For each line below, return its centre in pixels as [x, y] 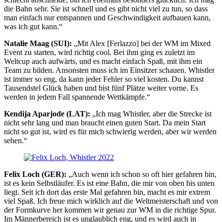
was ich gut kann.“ [33, 27]
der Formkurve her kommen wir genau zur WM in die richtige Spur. [110, 210]
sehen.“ [16, 140]
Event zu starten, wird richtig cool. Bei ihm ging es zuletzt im [99, 52]
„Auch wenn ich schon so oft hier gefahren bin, [141, 174]
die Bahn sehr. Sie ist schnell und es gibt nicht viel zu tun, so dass [106, 9]
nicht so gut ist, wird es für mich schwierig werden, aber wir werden [110, 132]
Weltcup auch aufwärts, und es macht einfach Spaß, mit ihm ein [103, 61]
